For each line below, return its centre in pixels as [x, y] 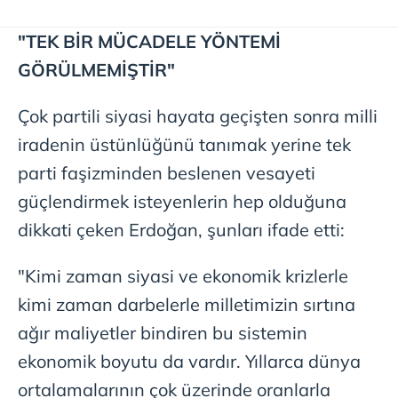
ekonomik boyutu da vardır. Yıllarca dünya [189, 362]
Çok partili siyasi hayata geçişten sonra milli [198, 116]
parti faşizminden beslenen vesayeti [167, 173]
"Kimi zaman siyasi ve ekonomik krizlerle [183, 276]
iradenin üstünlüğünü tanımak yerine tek [184, 145]
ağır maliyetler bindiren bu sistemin [163, 333]
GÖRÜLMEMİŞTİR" [96, 70]
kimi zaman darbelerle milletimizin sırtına [187, 305]
